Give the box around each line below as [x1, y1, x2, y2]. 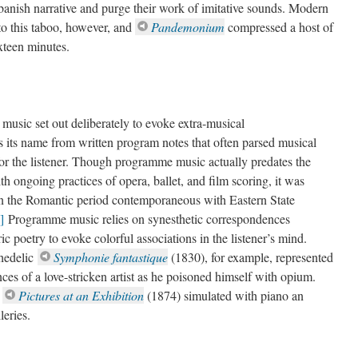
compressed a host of [228, 18, 333, 35]
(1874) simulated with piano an [144, 287, 304, 304]
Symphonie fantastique [54, 249, 168, 265]
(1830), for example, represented [168, 249, 333, 265]
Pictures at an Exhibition [18, 287, 144, 304]
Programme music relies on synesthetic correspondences [4, 210, 290, 227]
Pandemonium [151, 18, 225, 35]
